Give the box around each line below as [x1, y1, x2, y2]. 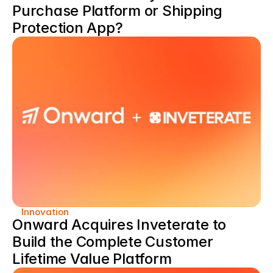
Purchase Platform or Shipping [12, 2, 223, 19]
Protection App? [12, 19, 123, 37]
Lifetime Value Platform [12, 250, 172, 268]
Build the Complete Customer [12, 233, 213, 250]
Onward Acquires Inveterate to [12, 216, 227, 233]
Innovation [21, 206, 69, 218]
